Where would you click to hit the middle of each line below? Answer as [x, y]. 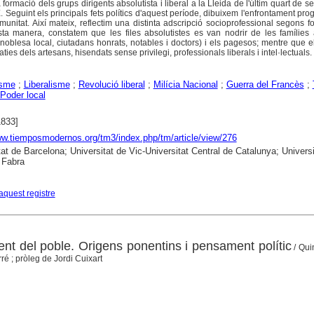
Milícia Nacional [185, 85]
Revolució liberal [111, 85]
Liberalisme [47, 85]
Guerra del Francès [265, 85]
